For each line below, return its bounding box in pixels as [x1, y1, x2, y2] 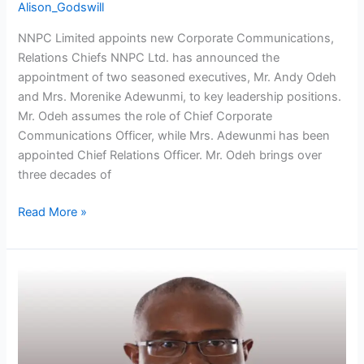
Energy [17, 308, 57, 323]
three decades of [18, 167, 112, 182]
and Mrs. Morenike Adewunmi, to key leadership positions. [18, 89, 342, 104]
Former [17, 269, 57, 284]
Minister [17, 327, 62, 343]
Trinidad [17, 288, 62, 304]
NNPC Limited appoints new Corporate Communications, [18, 30, 335, 45]
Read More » [18, 204, 88, 219]
